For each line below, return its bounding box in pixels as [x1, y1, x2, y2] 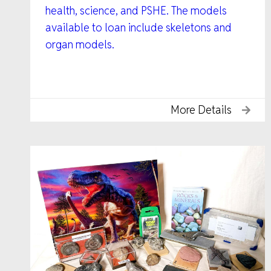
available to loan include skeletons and [45, 20, 232, 34]
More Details [171, 102, 232, 117]
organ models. [45, 37, 114, 51]
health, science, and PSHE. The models [45, 3, 227, 18]
